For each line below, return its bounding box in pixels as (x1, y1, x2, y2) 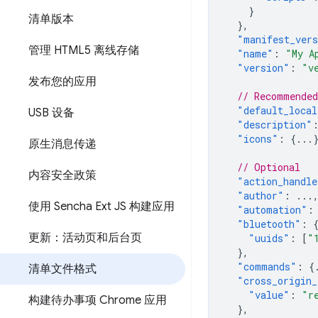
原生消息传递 (28, 137, 97, 151)
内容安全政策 (28, 168, 97, 182)
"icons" (237, 132, 278, 146)
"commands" (237, 260, 297, 273)
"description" (237, 118, 312, 131)
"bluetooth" (237, 217, 301, 231)
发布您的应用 (28, 75, 97, 89)
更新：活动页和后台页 (28, 231, 142, 245)
